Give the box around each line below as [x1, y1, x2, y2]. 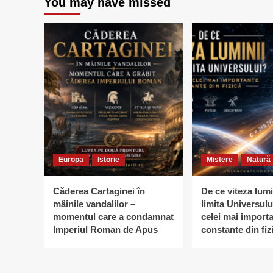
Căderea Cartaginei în [53, 185, 145, 196]
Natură [247, 155, 271, 164]
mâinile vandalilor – [53, 198, 135, 209]
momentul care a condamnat [53, 211, 174, 222]
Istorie [97, 155, 119, 164]
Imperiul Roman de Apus [53, 224, 158, 235]
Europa [58, 155, 83, 164]
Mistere [207, 155, 233, 164]
